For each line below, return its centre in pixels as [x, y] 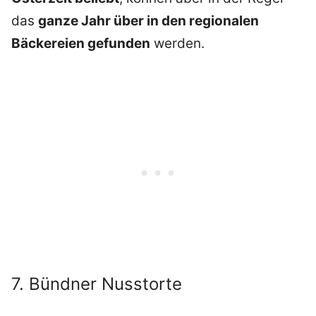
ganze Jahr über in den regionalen [148, 20]
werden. [177, 43]
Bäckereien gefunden [81, 43]
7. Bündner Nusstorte [97, 284]
